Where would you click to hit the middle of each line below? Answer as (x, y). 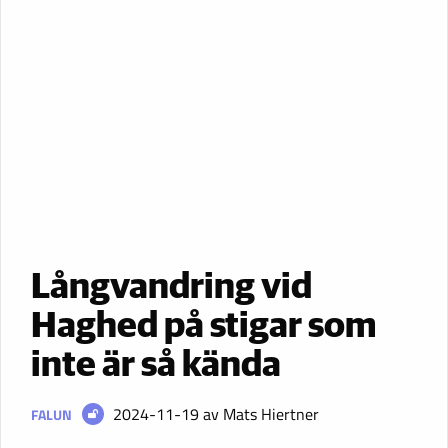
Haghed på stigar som (203, 326)
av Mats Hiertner (260, 413)
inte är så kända (156, 365)
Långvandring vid (171, 287)
